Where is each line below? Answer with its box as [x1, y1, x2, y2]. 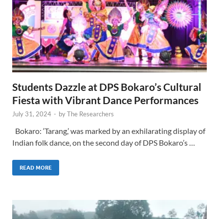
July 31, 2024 [12, 110, 51, 118]
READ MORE [20, 164, 52, 172]
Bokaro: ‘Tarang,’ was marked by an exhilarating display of [12, 126, 205, 136]
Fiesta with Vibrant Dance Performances [12, 94, 198, 107]
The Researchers [67, 110, 114, 118]
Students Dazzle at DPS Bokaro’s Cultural [12, 81, 201, 93]
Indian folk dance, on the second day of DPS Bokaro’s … [12, 138, 195, 148]
